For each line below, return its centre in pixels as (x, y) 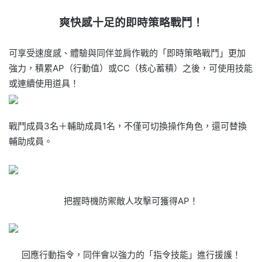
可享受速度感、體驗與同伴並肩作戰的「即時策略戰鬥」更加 (127, 53)
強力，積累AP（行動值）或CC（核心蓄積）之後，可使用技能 (131, 68)
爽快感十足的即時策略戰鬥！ (131, 22)
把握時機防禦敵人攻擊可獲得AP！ (131, 201)
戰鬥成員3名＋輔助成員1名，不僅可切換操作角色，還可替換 (128, 126)
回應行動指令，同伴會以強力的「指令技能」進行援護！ (131, 254)
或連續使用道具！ (44, 83)
